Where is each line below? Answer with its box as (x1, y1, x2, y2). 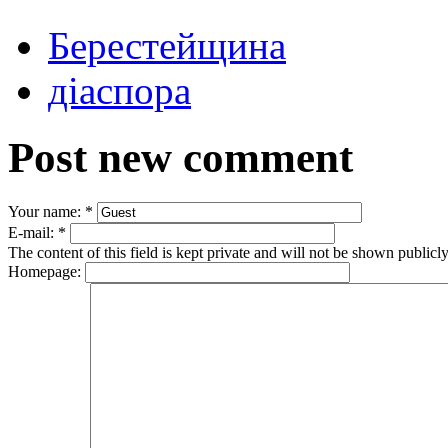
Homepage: (8, 263, 85, 280)
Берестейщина (48, 24, 286, 68)
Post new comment (8, 134, 353, 182)
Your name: (8, 203, 85, 220)
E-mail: (8, 224, 58, 241)
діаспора (48, 69, 191, 113)
